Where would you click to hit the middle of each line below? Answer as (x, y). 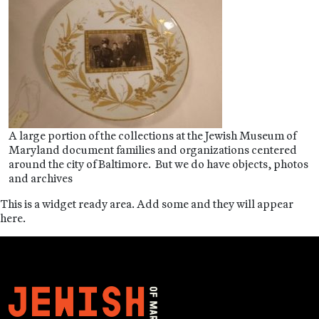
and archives (41, 178)
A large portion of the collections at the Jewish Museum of (152, 135)
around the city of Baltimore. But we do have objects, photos (158, 164)
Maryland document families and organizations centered (153, 150)
